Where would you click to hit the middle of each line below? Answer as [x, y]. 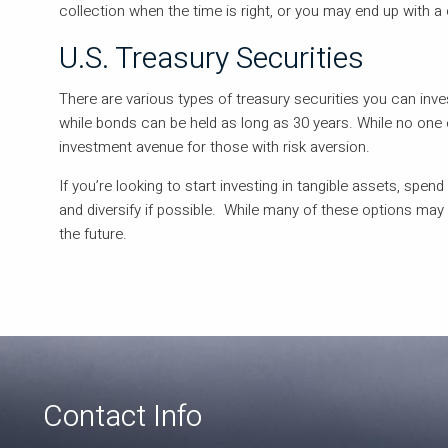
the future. [93, 234]
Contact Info [123, 417]
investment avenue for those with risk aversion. [215, 147]
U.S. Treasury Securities [212, 58]
